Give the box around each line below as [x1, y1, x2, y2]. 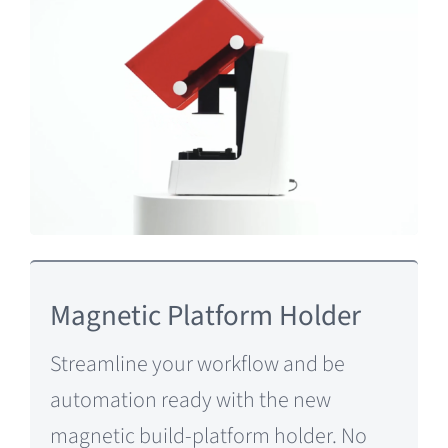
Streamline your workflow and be [49, 348, 345, 381]
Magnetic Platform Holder [49, 295, 361, 338]
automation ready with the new [49, 384, 331, 417]
